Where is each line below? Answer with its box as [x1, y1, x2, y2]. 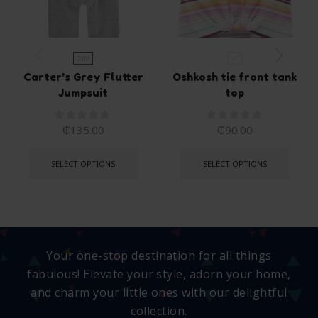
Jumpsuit [58, 87, 109, 99]
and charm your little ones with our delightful [31, 285, 287, 301]
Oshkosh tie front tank [172, 71, 297, 84]
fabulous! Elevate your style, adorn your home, [27, 266, 291, 283]
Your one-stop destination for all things [46, 248, 272, 264]
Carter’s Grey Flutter [23, 71, 143, 84]
